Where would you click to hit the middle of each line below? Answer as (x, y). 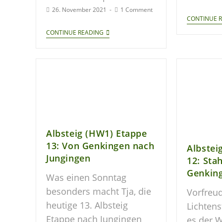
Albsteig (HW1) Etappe (97, 134)
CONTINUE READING (75, 33)
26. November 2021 (79, 10)
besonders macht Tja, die (99, 192)
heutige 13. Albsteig (87, 205)
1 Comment (137, 10)
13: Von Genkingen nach (100, 146)
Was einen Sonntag (86, 178)
